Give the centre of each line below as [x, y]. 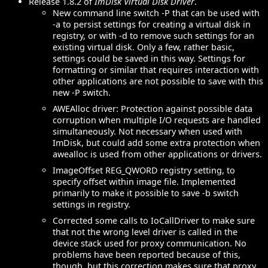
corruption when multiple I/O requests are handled [157, 120]
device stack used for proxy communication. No [150, 243]
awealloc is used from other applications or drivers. [157, 154]
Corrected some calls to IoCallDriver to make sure [154, 220]
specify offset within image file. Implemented [144, 181]
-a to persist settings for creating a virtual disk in [152, 24]
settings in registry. [92, 204]
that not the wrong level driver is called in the [145, 232]
